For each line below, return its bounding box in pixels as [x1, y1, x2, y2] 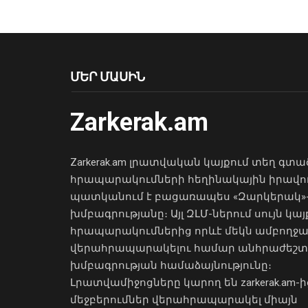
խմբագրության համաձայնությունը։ [70, 259, 272, 272]
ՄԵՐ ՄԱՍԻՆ [70, 69, 145, 85]
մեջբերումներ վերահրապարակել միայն [70, 294, 298, 307]
